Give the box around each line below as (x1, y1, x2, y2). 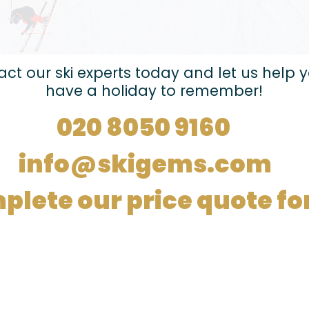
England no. (35, 253, 88, 265)
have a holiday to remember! (45, 81, 263, 101)
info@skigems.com (19, 147, 272, 181)
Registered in (35, 242, 94, 254)
